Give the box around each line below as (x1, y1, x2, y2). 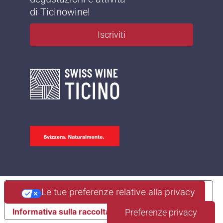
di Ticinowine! (30, 6, 90, 18)
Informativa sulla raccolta (12, 207, 110, 217)
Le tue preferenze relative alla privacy (41, 187, 196, 198)
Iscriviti (98, 29, 125, 40)
